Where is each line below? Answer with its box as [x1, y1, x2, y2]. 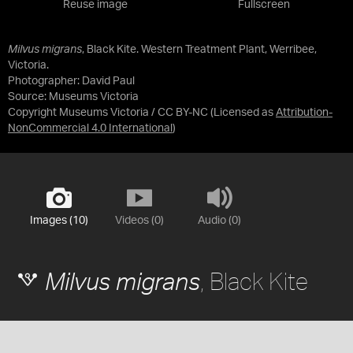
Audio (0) [198, 214, 241, 226]
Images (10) [29, 214, 88, 226]
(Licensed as [210, 106, 276, 118]
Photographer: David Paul [8, 75, 135, 87]
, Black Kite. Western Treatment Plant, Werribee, [82, 43, 317, 55]
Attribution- [276, 106, 333, 118]
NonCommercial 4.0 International [8, 122, 173, 134]
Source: [8, 91, 49, 102]
